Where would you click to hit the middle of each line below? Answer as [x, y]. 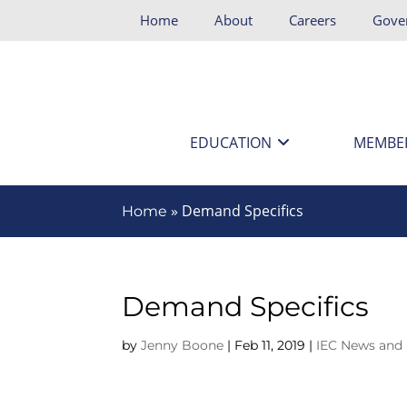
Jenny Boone [183, 345]
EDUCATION [230, 143]
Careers [313, 20]
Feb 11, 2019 [270, 345]
